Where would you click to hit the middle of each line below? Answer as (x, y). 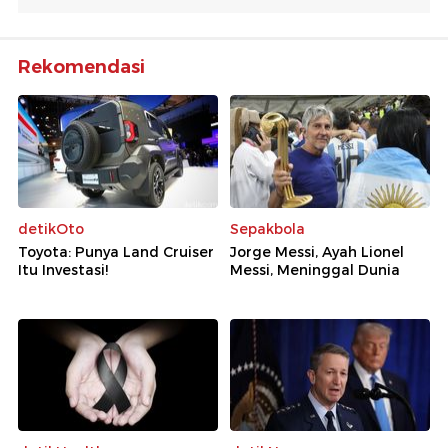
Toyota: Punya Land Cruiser (116, 251)
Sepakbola (267, 228)
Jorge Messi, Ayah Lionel (317, 251)
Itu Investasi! (63, 269)
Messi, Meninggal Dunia (315, 269)
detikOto (51, 228)
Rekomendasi (81, 67)
